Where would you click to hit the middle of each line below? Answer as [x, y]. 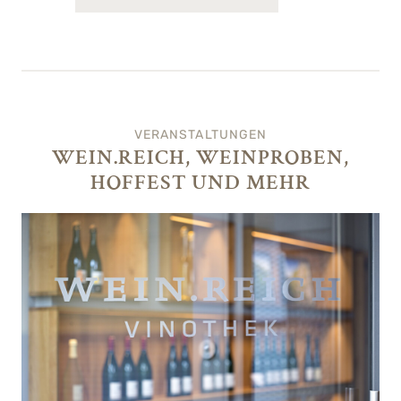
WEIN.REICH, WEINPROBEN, [200, 157]
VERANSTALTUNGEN [200, 134]
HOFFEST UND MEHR [200, 182]
